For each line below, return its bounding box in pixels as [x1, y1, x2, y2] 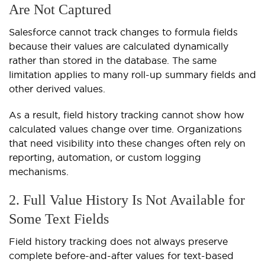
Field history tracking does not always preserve [9, 236, 228, 247]
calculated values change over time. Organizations [9, 124, 242, 135]
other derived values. [9, 83, 105, 95]
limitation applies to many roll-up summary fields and [9, 69, 256, 80]
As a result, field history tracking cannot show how [9, 109, 244, 121]
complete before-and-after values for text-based [9, 250, 234, 261]
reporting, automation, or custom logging [9, 152, 201, 163]
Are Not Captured [9, 2, 111, 18]
